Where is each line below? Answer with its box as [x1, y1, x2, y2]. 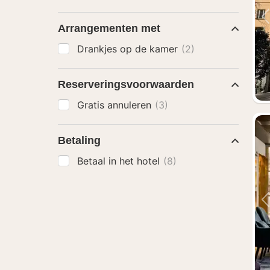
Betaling [58, 134, 101, 146]
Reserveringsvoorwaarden [58, 78, 194, 90]
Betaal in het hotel [77, 155, 163, 167]
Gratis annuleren [77, 99, 154, 111]
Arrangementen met [58, 22, 160, 34]
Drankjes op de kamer [77, 43, 181, 55]
